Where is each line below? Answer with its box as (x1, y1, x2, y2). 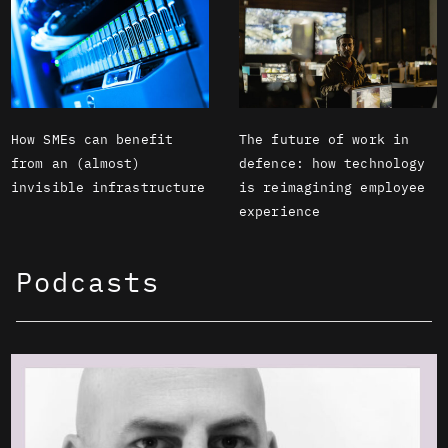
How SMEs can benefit (11, 130, 174, 148)
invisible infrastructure (11, 178, 206, 196)
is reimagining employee (239, 178, 426, 196)
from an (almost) (11, 154, 141, 172)
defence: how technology (239, 154, 426, 172)
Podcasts (16, 263, 160, 299)
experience (239, 202, 320, 220)
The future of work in (239, 130, 410, 148)
